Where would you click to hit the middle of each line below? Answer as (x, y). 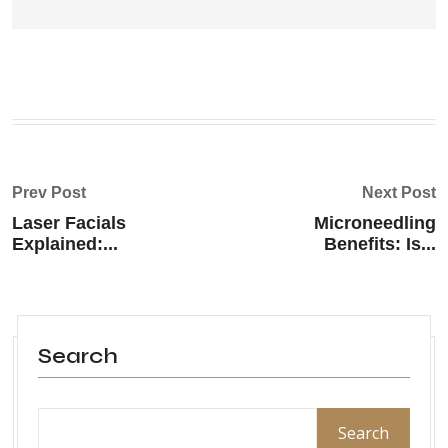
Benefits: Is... (380, 244)
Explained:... (65, 244)
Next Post (399, 193)
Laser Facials (69, 223)
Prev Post (49, 193)
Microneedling (375, 223)
